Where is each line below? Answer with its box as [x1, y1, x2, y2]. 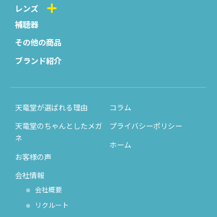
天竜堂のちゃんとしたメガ [15, 120, 103, 131]
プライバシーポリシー [109, 120, 182, 131]
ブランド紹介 [15, 54, 62, 66]
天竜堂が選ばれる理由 [15, 101, 88, 112]
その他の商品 [15, 36, 62, 48]
